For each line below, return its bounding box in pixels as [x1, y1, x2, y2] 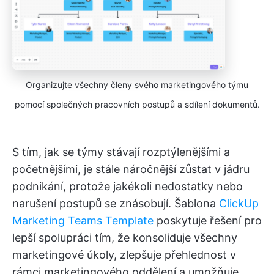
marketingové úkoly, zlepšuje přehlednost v [12, 248, 236, 262]
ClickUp [219, 197, 259, 210]
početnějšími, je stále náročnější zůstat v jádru [12, 163, 250, 176]
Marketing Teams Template [12, 214, 154, 228]
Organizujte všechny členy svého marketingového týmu [26, 80, 248, 91]
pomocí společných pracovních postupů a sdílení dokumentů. [14, 99, 260, 110]
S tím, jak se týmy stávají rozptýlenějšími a [12, 146, 230, 159]
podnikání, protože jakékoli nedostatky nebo [12, 180, 243, 193]
